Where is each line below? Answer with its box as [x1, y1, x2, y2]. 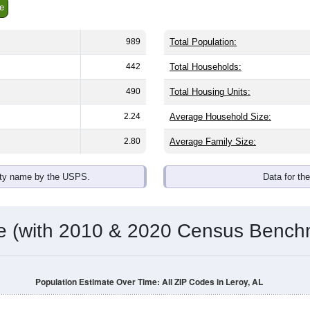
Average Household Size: [170, 111, 271, 122]
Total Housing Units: [170, 86, 250, 97]
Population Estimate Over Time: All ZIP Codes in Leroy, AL [35, 275, 263, 288]
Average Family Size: [170, 136, 256, 147]
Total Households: [170, 61, 241, 72]
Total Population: [170, 36, 237, 47]
